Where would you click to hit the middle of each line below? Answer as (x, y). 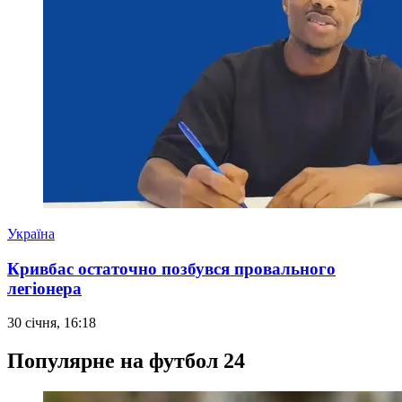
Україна (31, 233)
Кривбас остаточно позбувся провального (171, 268)
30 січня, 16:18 (52, 323)
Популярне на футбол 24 (126, 361)
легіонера (44, 288)
